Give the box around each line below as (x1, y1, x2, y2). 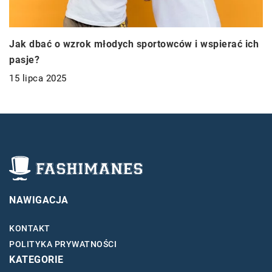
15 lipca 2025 (9, 72, 67, 84)
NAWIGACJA (9, 194, 69, 206)
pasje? (9, 53, 39, 66)
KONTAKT (9, 223, 50, 234)
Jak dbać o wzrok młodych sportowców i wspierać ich (9, 38, 259, 50)
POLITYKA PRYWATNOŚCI (9, 239, 117, 250)
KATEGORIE (9, 254, 64, 266)
